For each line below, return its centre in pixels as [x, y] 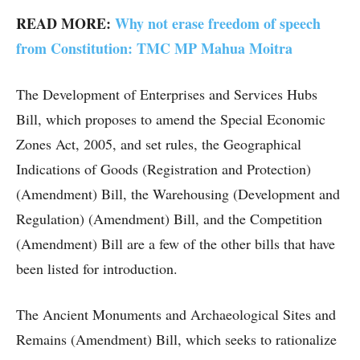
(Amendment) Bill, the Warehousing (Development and [178, 194]
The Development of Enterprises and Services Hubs [167, 94]
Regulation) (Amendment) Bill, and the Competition [169, 219]
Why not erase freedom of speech [218, 24]
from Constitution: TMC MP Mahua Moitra [154, 49]
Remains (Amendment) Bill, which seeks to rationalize [176, 340]
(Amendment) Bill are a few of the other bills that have [176, 244]
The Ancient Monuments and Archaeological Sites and [176, 315]
